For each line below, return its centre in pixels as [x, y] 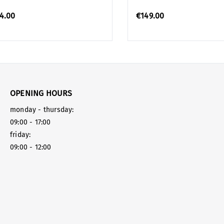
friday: [20, 135]
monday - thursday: [42, 110]
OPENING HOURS [41, 93]
